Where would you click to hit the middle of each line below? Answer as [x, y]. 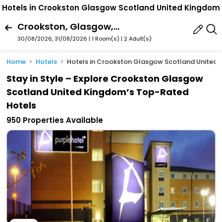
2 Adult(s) [138, 38]
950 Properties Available [55, 120]
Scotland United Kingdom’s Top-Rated [98, 92]
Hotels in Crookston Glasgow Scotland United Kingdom [111, 8]
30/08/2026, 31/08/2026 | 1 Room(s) [68, 38]
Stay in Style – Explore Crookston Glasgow [105, 79]
